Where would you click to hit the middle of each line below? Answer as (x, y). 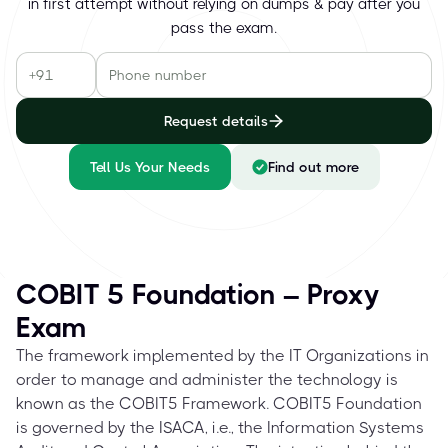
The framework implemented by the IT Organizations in (222, 355)
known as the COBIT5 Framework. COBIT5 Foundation (219, 403)
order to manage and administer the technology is (207, 379)
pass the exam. (224, 28)
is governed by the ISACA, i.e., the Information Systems (220, 427)
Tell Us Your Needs (149, 167)
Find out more (313, 167)
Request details (216, 121)
